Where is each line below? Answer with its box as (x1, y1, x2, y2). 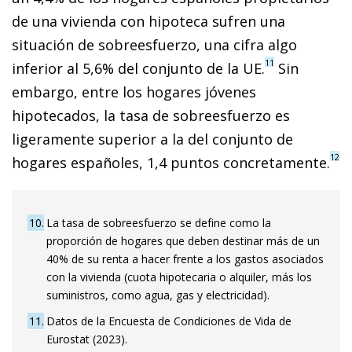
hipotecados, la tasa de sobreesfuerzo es (12, 105, 290, 125)
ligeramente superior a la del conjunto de (12, 129, 293, 148)
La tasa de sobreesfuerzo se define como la (46, 214, 271, 230)
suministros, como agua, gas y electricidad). (46, 287, 269, 302)
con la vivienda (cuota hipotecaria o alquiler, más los (46, 269, 312, 284)
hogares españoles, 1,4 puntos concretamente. (12, 152, 330, 172)
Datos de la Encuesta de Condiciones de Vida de (46, 313, 291, 328)
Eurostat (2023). (46, 331, 127, 346)
